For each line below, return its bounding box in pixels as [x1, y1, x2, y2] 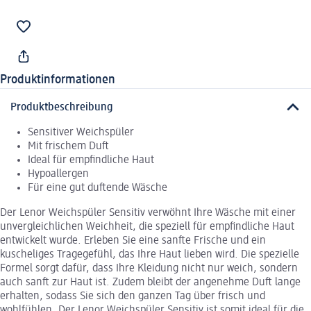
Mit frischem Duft [28, 140, 109, 152]
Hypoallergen [28, 168, 89, 180]
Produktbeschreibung [10, 101, 113, 113]
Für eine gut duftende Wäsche [28, 182, 167, 194]
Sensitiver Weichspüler [28, 126, 134, 138]
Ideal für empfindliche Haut [28, 154, 154, 166]
